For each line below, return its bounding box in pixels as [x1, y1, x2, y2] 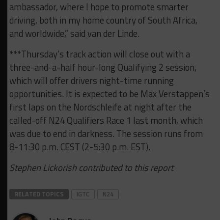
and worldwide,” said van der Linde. [9, 27, 139, 41]
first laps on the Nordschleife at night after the [9, 100, 192, 114]
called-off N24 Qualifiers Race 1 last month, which [9, 113, 203, 128]
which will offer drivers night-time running [9, 74, 174, 88]
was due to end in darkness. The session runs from [9, 127, 203, 141]
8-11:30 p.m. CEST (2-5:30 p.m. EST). [9, 140, 150, 154]
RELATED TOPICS [14, 189, 64, 199]
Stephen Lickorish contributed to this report [9, 161, 173, 175]
